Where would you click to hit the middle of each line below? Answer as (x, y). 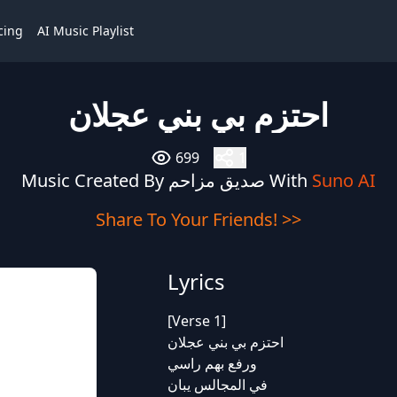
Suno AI (344, 180)
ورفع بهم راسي (212, 363)
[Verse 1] (196, 321)
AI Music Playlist (86, 31)
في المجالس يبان (217, 385)
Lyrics (196, 281)
